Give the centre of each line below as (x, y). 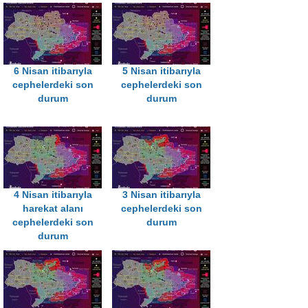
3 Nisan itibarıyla (161, 195)
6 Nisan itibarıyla (53, 71)
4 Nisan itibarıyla (53, 195)
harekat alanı (53, 209)
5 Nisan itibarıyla (161, 71)
